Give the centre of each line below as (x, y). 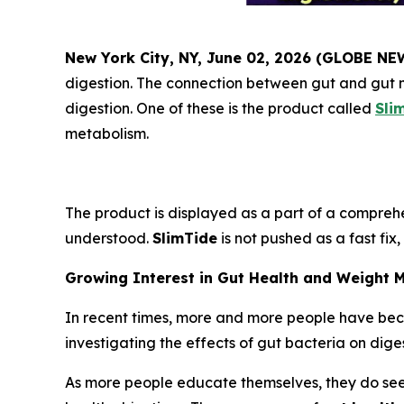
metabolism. (107, 134)
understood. (109, 239)
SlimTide (185, 239)
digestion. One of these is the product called (220, 109)
